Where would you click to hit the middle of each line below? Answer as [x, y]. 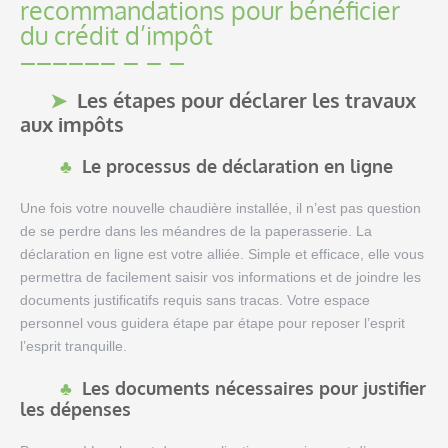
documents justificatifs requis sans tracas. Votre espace [195, 300]
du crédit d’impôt [116, 35]
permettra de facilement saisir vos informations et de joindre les [220, 277]
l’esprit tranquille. [73, 346]
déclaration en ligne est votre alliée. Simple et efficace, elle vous [222, 254]
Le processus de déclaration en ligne [237, 166]
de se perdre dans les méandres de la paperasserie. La [196, 231]
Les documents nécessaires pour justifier [254, 388]
